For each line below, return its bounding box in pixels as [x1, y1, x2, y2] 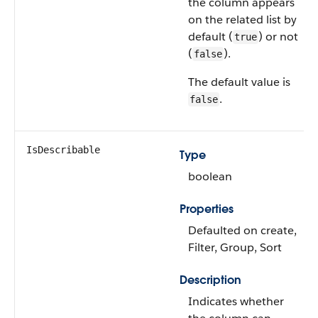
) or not [258, 29, 298, 44]
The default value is [188, 75, 290, 89]
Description [180, 273, 241, 287]
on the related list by [188, 12, 297, 27]
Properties [180, 202, 234, 216]
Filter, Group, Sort [188, 240, 282, 255]
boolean [188, 169, 232, 184]
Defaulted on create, [188, 223, 297, 238]
